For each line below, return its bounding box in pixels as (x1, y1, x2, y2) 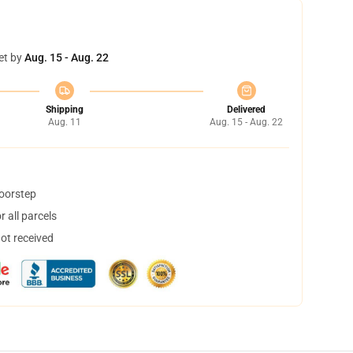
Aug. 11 (47, 117, 81, 128)
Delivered (227, 104, 266, 115)
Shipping (45, 104, 84, 115)
